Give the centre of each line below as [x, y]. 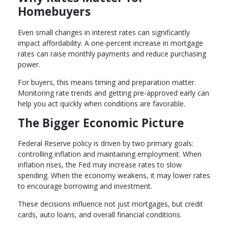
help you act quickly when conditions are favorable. [102, 103]
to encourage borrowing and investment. [85, 186]
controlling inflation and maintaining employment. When [110, 154]
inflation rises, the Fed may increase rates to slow [100, 165]
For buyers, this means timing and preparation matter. [107, 82]
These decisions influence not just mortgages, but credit [110, 204]
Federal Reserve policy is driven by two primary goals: [106, 144]
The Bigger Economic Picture [101, 123]
